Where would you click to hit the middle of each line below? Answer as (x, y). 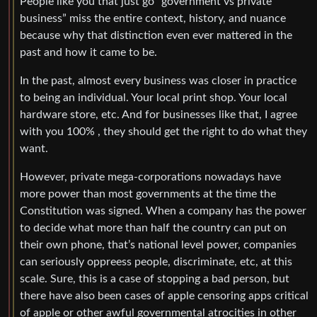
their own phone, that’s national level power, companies (158, 244)
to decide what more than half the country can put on (153, 227)
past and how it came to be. (88, 52)
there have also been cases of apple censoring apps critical (164, 295)
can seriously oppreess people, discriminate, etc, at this (156, 261)
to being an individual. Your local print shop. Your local (154, 97)
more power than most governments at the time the (148, 194)
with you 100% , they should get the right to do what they (163, 131)
